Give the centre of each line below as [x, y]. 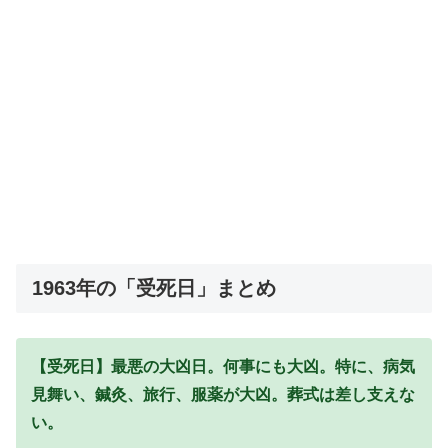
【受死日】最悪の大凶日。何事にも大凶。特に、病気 [223, 366]
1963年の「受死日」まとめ [154, 287]
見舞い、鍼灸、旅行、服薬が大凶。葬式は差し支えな [223, 394]
